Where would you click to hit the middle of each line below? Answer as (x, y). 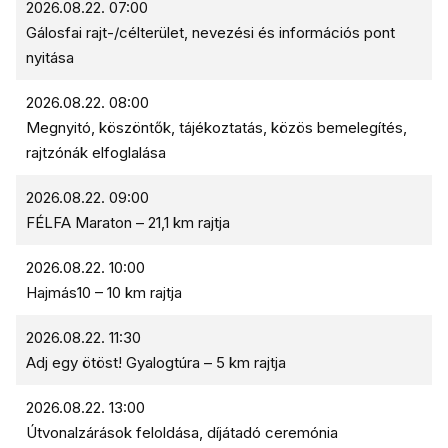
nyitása (50, 57)
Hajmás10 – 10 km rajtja (104, 292)
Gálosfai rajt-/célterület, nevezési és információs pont (210, 32)
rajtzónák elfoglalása (96, 152)
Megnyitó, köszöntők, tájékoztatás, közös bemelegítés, (216, 127)
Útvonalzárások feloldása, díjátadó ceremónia (182, 432)
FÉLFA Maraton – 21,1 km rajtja (128, 222)
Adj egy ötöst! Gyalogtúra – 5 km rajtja (156, 362)
